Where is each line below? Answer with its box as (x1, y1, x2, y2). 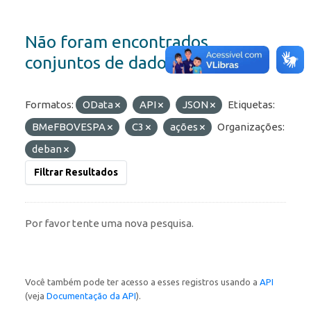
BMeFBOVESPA (32, 121, 108, 133)
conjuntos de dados (25, 53, 174, 73)
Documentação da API (47, 291, 136, 301)
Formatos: (25, 99, 74, 111)
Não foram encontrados (25, 32, 208, 52)
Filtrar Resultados (34, 167, 118, 178)
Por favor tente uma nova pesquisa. (25, 217, 194, 230)
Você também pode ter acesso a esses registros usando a (25, 277, 260, 287)
